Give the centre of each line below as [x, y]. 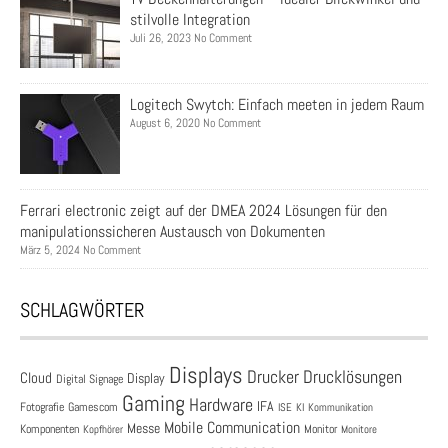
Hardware [221, 405]
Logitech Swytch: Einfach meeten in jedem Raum [277, 105]
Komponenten [49, 429]
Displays [206, 375]
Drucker [273, 377]
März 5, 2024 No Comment [80, 250]
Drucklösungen [352, 377]
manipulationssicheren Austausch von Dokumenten [172, 232]
